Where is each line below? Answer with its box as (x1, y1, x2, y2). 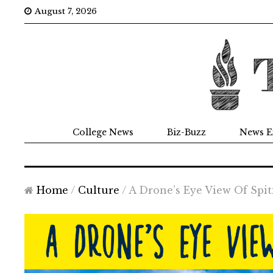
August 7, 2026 (34, 6, 97, 16)
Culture (77, 183, 119, 196)
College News (73, 126, 133, 138)
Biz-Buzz (167, 126, 206, 138)
